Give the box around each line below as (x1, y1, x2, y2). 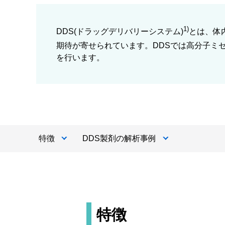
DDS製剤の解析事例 (82, 134, 156, 143)
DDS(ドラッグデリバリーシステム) (56, 27, 183, 36)
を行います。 (56, 53, 104, 62)
